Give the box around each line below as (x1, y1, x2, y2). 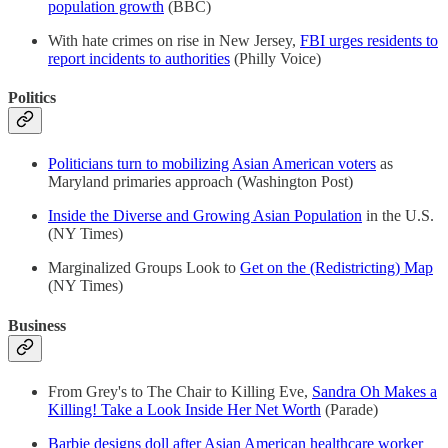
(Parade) (321, 400, 378, 418)
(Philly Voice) (230, 49, 321, 67)
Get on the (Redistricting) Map (240, 259, 433, 277)
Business (8, 316, 66, 334)
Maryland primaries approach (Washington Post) (48, 173, 353, 191)
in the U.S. (362, 207, 434, 225)
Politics (8, 89, 56, 107)
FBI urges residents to (300, 31, 438, 49)
